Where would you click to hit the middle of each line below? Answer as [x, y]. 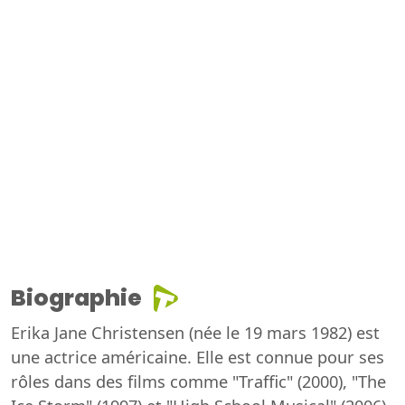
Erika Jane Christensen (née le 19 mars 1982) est [195, 332]
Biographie [76, 297]
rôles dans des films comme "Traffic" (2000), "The [198, 381]
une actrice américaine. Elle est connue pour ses [198, 357]
